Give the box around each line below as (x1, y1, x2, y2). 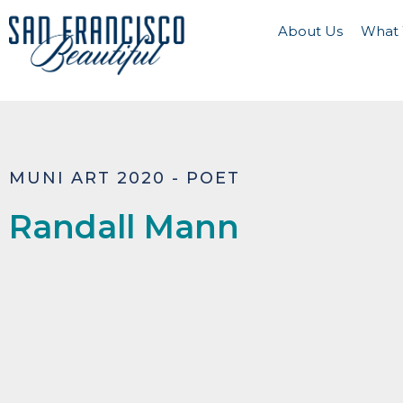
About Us (278, 22, 344, 40)
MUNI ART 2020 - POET (9, 167, 240, 188)
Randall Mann (9, 206, 239, 246)
